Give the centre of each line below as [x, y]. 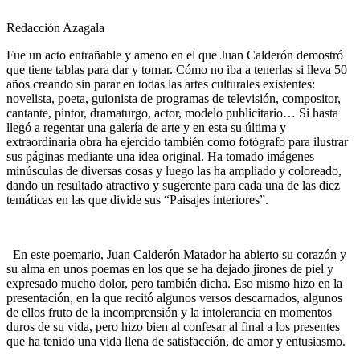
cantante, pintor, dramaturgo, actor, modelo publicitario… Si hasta [172, 113]
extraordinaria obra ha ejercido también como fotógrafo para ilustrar [177, 142]
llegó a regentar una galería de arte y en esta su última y [146, 128]
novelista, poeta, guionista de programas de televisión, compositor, [174, 99]
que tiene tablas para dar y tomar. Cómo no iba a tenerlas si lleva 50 [177, 70]
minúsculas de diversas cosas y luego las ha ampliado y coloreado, [174, 171]
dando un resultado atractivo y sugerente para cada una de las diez [173, 186]
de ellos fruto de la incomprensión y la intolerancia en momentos [169, 313]
